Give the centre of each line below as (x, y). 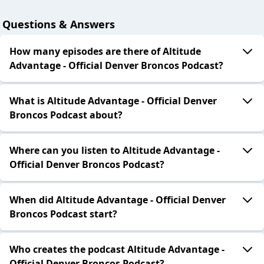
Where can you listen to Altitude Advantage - (115, 151)
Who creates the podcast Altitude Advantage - (117, 250)
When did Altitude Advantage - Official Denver (118, 200)
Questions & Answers (59, 24)
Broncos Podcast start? (63, 214)
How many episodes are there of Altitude (105, 52)
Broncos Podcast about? (66, 115)
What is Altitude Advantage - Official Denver (113, 101)
